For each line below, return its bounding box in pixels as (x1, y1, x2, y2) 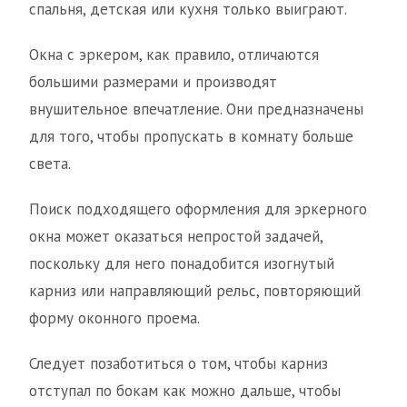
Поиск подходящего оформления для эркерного (29, 199, 367, 220)
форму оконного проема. (29, 308, 200, 329)
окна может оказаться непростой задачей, (29, 226, 323, 247)
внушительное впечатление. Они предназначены (29, 99, 363, 120)
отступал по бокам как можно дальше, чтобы (29, 381, 341, 402)
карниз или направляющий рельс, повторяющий (29, 281, 361, 302)
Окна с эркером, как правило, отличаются (29, 45, 319, 65)
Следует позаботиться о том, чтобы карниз (29, 353, 328, 374)
